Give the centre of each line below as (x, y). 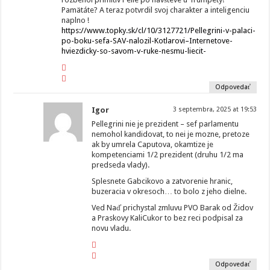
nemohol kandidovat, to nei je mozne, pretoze (171, 134)
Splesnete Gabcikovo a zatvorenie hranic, (162, 181)
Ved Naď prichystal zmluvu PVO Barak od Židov (173, 208)
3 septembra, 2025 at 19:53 (215, 110)
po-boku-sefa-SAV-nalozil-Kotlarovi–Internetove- (147, 41)
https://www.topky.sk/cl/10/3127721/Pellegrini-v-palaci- (159, 31)
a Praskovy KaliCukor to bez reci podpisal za (168, 218)
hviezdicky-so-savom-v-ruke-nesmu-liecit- (134, 51)
